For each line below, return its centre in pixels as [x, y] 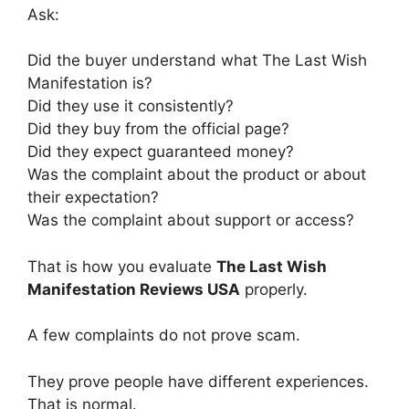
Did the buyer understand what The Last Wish [197, 60]
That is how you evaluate [122, 266]
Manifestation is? [90, 83]
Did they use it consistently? [131, 106]
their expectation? [93, 197]
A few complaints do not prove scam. [164, 335]
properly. [274, 289]
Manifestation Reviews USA [134, 289]
